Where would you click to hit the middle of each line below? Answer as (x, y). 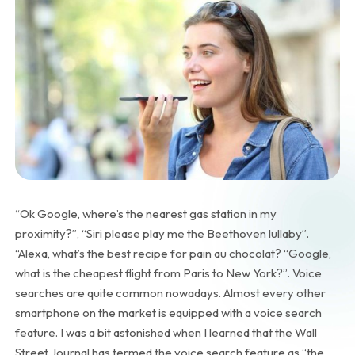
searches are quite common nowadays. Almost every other (170, 292)
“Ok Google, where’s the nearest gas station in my (145, 213)
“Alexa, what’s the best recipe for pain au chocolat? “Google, (173, 253)
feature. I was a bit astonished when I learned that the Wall (166, 332)
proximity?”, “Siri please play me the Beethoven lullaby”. (162, 233)
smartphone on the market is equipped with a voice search (168, 312)
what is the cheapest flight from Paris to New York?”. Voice (168, 273)
